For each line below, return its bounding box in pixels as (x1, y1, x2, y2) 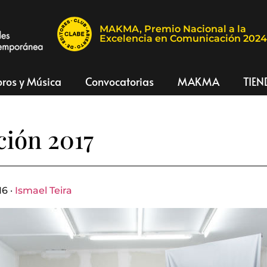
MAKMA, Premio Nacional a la (100, 23, 247, 35)
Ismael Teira (15, 185, 72, 196)
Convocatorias (85, 74, 154, 89)
